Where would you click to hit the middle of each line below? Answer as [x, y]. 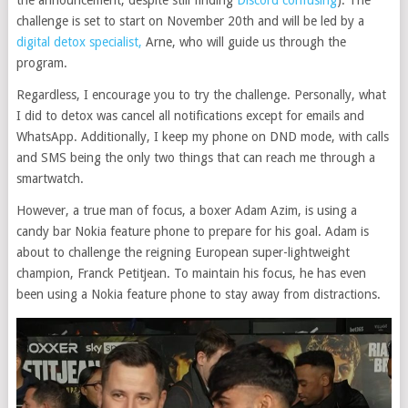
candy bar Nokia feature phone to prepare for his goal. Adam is [192, 232]
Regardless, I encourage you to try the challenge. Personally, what [201, 95]
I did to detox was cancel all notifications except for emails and [190, 116]
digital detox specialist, [79, 42]
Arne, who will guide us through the [244, 42]
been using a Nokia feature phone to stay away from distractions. [198, 295]
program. [41, 63]
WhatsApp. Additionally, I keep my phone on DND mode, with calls [202, 137]
